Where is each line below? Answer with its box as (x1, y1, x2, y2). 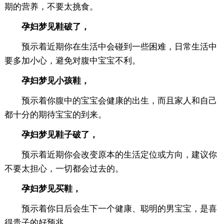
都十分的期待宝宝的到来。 (4, 109, 106, 119)
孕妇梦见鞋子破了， (4, 129, 98, 139)
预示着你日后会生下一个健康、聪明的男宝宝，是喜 (4, 203, 217, 213)
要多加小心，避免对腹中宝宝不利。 (4, 55, 140, 65)
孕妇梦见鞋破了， (4, 21, 89, 31)
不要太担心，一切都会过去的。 (4, 163, 123, 173)
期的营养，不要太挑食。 (4, 1, 98, 11)
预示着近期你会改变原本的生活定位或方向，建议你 (4, 149, 217, 159)
